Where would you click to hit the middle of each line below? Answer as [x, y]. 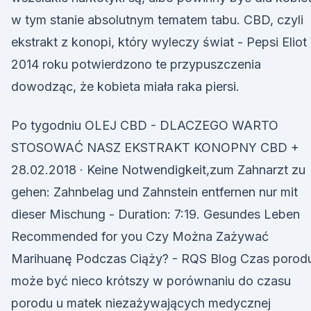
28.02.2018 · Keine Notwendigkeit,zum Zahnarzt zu [158, 170]
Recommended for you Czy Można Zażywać [140, 236]
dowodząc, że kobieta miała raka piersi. [125, 86]
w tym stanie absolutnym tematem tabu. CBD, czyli [157, 20]
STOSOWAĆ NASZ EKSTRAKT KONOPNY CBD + [155, 148]
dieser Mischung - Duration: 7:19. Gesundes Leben [155, 214]
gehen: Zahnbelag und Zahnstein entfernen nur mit [154, 192]
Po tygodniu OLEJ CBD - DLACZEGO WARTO [145, 125]
